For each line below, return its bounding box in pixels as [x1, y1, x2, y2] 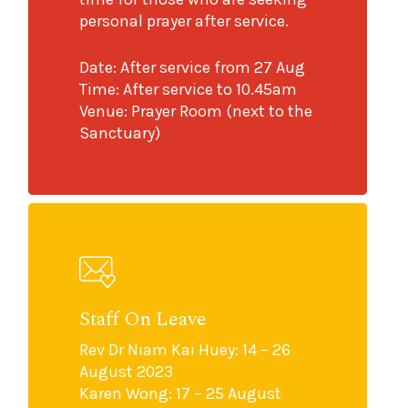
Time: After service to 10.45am [79, 79, 298, 100]
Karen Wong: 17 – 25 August [79, 382, 282, 403]
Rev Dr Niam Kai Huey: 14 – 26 [79, 339, 291, 360]
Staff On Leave [79, 303, 208, 334]
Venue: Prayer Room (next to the [79, 101, 313, 122]
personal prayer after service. [79, 11, 290, 32]
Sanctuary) [79, 123, 161, 144]
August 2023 [79, 361, 174, 382]
